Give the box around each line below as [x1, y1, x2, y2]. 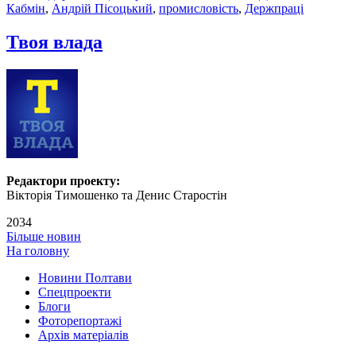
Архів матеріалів [38, 328, 129, 342]
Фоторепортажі [38, 314, 122, 328]
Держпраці [245, 2, 304, 16]
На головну [6, 244, 69, 258]
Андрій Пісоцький [52, 2, 153, 16]
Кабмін [6, 2, 45, 16]
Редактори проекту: [6, 174, 120, 188]
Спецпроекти [38, 285, 111, 300]
